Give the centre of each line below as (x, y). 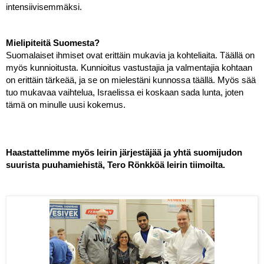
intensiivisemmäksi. (45, 7)
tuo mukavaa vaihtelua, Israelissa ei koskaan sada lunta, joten (125, 92)
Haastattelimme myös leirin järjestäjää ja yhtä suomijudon (124, 152)
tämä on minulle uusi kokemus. (67, 105)
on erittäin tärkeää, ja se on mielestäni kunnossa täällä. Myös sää (131, 80)
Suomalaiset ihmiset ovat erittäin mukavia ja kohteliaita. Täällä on (130, 55)
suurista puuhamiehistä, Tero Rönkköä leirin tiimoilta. (115, 165)
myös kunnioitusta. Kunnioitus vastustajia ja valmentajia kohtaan (129, 67)
